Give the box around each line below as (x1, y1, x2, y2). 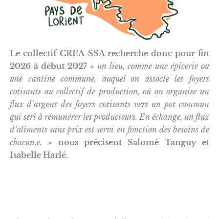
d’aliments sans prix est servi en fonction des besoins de (10, 124, 209, 134)
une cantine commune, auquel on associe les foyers (10, 73, 209, 84)
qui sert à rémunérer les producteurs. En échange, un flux (10, 111, 209, 122)
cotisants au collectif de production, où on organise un (10, 86, 209, 96)
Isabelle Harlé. (10, 150, 68, 160)
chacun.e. (10, 137, 42, 147)
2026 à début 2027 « (10, 61, 97, 71)
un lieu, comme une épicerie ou (97, 61, 209, 71)
